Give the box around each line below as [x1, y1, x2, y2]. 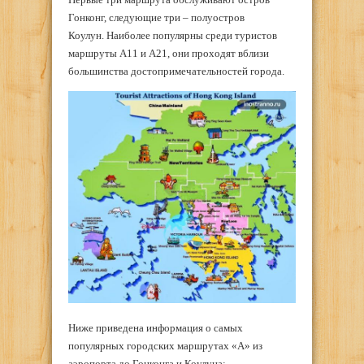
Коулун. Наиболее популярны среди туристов [68, 29, 277, 42]
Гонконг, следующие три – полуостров [68, 11, 245, 24]
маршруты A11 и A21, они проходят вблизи [68, 47, 269, 60]
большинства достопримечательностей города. [68, 65, 284, 78]
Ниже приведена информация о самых [68, 322, 243, 335]
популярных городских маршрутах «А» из [68, 340, 262, 353]
